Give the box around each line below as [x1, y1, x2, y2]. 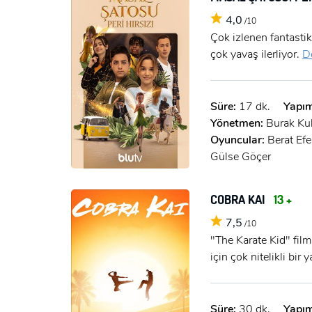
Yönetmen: [210, 115, 266, 131]
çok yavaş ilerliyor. [210, 46, 302, 62]
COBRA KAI [210, 190, 268, 208]
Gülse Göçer [210, 148, 271, 164]
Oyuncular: [210, 132, 267, 148]
